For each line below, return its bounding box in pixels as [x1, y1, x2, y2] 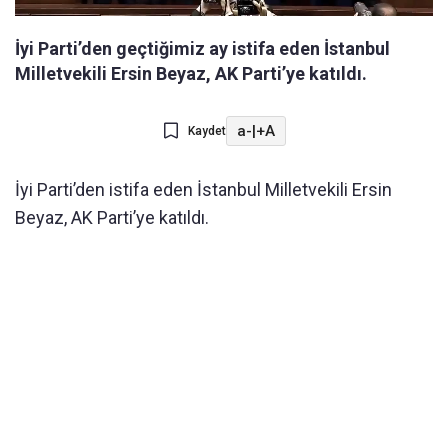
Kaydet [187, 124, 226, 139]
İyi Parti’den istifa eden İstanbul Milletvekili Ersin [15, 179, 392, 201]
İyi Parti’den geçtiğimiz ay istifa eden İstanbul [15, 38, 390, 60]
